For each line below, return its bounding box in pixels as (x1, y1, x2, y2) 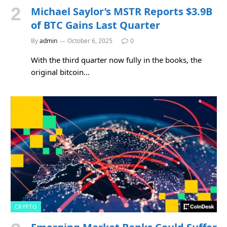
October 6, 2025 (67, 36, 112, 45)
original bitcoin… (31, 66, 90, 77)
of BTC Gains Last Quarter (31, 18, 160, 32)
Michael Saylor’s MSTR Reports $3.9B (31, 4, 212, 18)
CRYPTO (15, 202, 37, 210)
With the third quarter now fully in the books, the (31, 54, 202, 65)
